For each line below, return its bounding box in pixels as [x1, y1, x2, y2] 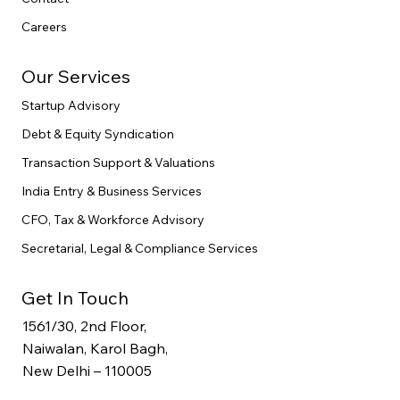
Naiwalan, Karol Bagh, [21, 339, 168, 358]
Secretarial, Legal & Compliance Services [21, 239, 258, 256]
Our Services [21, 64, 130, 87]
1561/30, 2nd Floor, [21, 317, 146, 336]
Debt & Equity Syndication [21, 125, 174, 142]
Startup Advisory [21, 96, 121, 113]
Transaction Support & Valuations [21, 154, 215, 171]
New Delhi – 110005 [21, 362, 152, 380]
